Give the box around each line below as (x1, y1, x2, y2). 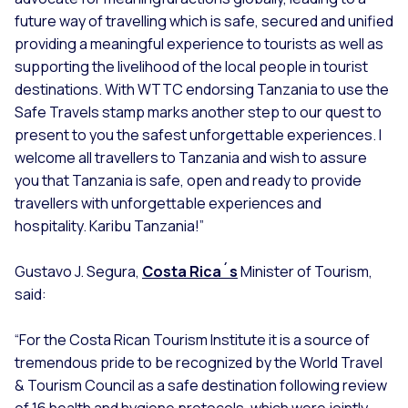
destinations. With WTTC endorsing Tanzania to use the (15, 79, 389, 100)
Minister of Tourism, (238, 261, 372, 282)
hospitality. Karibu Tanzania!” (15, 216, 207, 237)
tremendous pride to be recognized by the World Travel (15, 352, 382, 373)
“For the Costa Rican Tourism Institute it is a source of (15, 330, 370, 351)
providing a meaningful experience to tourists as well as (15, 34, 383, 55)
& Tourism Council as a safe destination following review (15, 375, 387, 396)
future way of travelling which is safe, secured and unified (15, 11, 393, 32)
